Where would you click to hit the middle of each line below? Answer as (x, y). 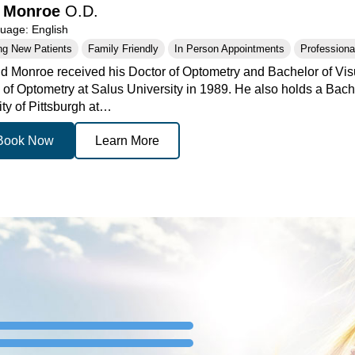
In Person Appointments (229, 49)
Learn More (127, 141)
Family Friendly (123, 49)
